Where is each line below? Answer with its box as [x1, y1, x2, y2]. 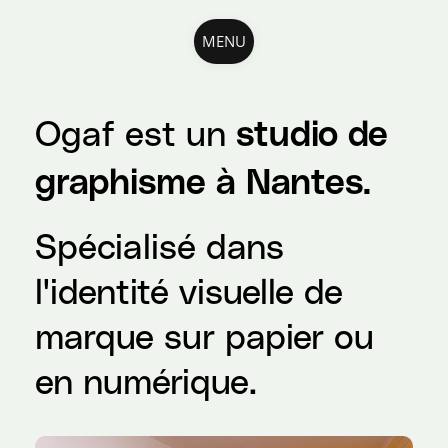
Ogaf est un [34, 118, 226, 153]
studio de [225, 118, 388, 153]
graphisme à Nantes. [34, 166, 371, 201]
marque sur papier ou [34, 321, 374, 356]
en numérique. [34, 366, 257, 401]
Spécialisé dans [34, 231, 284, 266]
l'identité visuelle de [34, 276, 343, 311]
